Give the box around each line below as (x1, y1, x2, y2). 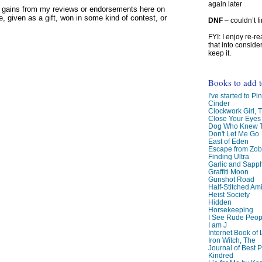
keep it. (208, 49, 231, 58)
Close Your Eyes (208, 115, 261, 123)
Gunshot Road (208, 175, 254, 184)
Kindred (208, 251, 233, 260)
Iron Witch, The (208, 236, 256, 244)
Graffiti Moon (208, 168, 249, 176)
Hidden (208, 198, 232, 206)
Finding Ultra (208, 153, 249, 161)
